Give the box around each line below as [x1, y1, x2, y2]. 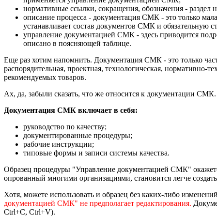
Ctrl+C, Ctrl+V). [4, 207, 55, 216]
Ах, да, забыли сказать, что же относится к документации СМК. [4, 89, 216, 98]
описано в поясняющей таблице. [23, 39, 131, 47]
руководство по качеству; [23, 122, 107, 131]
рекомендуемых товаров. [4, 73, 86, 81]
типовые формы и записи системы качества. [23, 148, 170, 157]
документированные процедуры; [23, 131, 132, 139]
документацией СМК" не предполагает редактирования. [4, 199, 191, 207]
